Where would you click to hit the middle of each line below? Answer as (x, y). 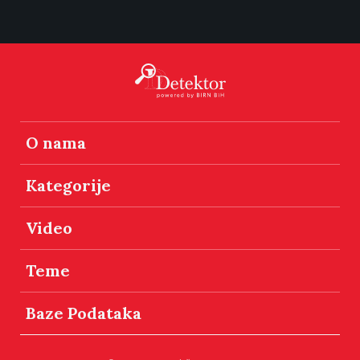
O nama (56, 143)
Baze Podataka (84, 313)
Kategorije (68, 185)
